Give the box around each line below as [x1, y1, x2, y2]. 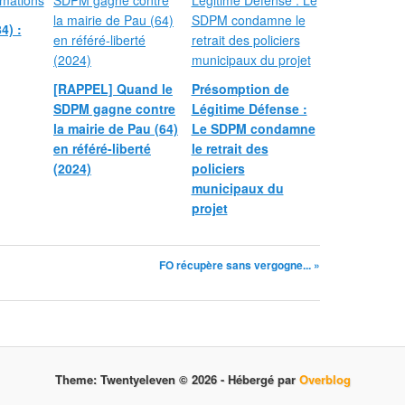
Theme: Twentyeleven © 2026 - [61, 371, 228, 388]
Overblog [298, 371, 351, 388]
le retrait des [191, 139, 268, 157]
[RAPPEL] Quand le [53, 80, 173, 98]
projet [191, 199, 228, 217]
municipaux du [191, 179, 284, 197]
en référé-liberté [53, 139, 151, 157]
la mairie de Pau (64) [53, 119, 178, 137]
